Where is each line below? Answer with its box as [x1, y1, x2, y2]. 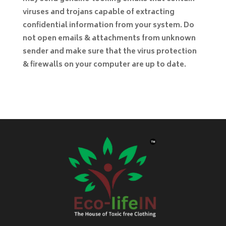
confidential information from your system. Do [22, 19, 194, 32]
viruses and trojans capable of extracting [22, 6, 175, 19]
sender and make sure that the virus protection [22, 45, 197, 58]
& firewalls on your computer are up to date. [22, 58, 186, 71]
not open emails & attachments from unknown [22, 32, 196, 45]
